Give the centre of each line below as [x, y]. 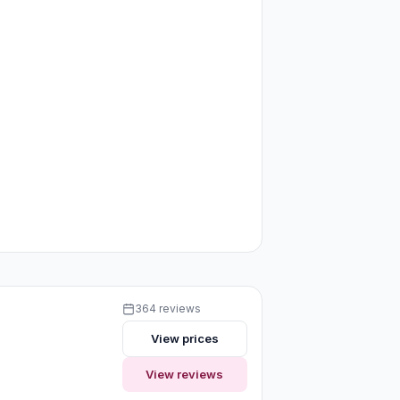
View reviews [185, 374]
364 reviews [167, 308]
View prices [184, 338]
